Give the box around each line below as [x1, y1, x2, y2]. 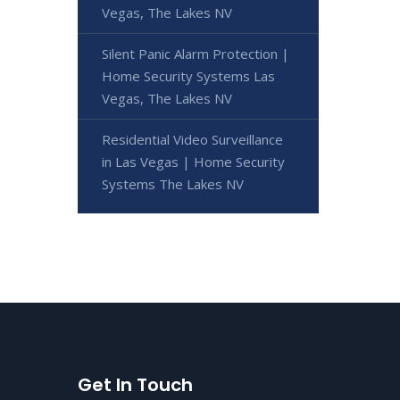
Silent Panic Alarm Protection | [102, 45, 289, 62]
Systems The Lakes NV [102, 175, 244, 193]
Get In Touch [78, 372, 193, 397]
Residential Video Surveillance [102, 130, 283, 148]
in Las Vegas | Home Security [102, 153, 285, 171]
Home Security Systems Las [102, 67, 275, 85]
